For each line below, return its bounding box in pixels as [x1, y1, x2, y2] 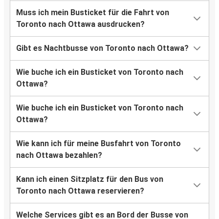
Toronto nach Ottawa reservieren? [16, 186, 144, 196]
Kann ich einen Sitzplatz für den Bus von [16, 175, 163, 184]
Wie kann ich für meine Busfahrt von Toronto [16, 139, 181, 149]
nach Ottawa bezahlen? [16, 151, 102, 160]
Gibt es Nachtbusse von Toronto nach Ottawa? [16, 44, 189, 53]
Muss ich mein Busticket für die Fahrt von [16, 8, 169, 18]
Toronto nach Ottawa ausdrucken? [16, 20, 145, 29]
